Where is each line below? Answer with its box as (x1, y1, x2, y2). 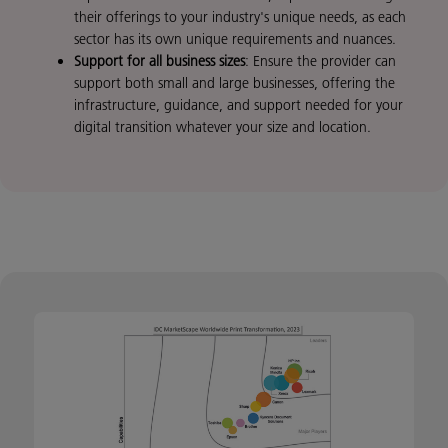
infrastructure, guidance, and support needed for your (74, 96, 403, 115)
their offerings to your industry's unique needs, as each (74, 8, 406, 27)
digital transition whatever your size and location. (74, 118, 371, 137)
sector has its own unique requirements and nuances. (74, 30, 396, 49)
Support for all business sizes (74, 52, 245, 71)
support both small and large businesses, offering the (74, 74, 395, 93)
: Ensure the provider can (245, 52, 396, 71)
